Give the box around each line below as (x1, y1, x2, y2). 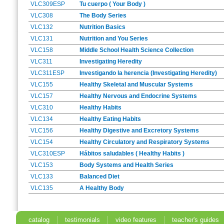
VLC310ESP (30, 150, 65, 157)
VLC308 (30, 12, 53, 19)
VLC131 (30, 35, 53, 42)
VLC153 (30, 161, 53, 168)
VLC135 (30, 184, 53, 191)
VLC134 (30, 115, 53, 122)
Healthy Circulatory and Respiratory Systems (79, 138, 209, 145)
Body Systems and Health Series (79, 161, 173, 168)
